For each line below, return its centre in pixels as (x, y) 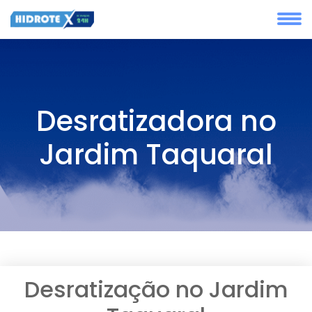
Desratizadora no (156, 121)
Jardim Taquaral (156, 155)
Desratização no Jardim (156, 289)
